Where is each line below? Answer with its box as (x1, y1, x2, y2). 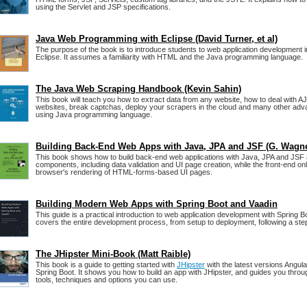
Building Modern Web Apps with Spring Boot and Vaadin (36, 199, 278, 209)
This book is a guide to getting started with (36, 260, 177, 269)
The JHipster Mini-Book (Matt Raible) (36, 249, 191, 259)
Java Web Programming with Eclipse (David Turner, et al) (36, 34, 278, 44)
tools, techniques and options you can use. (36, 275, 177, 284)
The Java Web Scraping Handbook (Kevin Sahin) (36, 84, 241, 94)
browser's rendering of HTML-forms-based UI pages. (36, 168, 212, 176)
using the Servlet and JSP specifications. (36, 3, 171, 11)
